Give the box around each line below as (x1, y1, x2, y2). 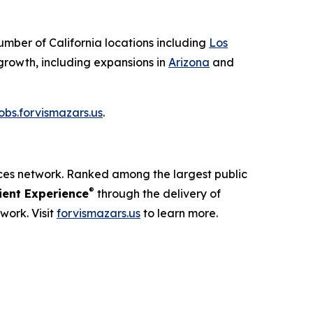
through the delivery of (94, 186, 221, 201)
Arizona (168, 54, 210, 69)
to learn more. (140, 205, 218, 220)
